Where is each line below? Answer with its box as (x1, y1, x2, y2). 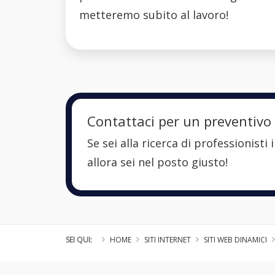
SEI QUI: (66, 234, 92, 246)
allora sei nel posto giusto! (87, 155, 228, 170)
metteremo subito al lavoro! (79, 7, 228, 22)
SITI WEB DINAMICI (204, 234, 267, 246)
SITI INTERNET (144, 234, 191, 246)
